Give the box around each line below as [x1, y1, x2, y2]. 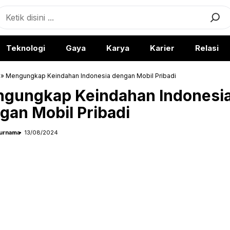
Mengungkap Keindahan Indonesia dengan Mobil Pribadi [6, 72, 176, 80]
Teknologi [6, 43, 45, 53]
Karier [149, 43, 175, 53]
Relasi [195, 43, 219, 53]
